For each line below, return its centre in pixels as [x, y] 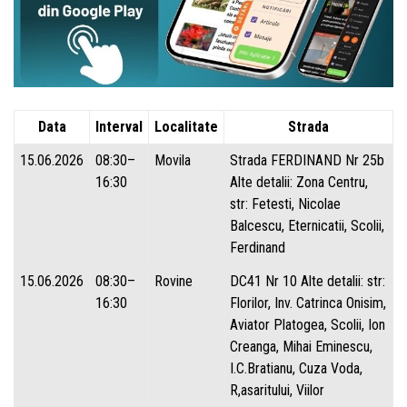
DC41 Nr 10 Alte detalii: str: [308, 281]
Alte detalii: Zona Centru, [299, 182]
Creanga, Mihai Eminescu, [301, 346]
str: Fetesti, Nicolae [285, 203]
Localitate [186, 126]
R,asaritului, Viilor [277, 390]
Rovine [174, 281]
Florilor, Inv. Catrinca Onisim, [308, 303]
